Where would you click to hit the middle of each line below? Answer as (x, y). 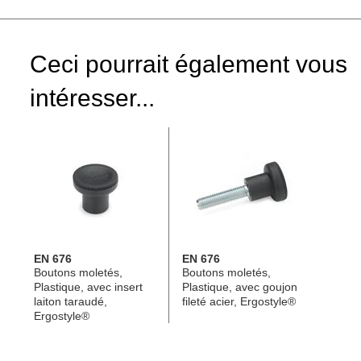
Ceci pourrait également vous (189, 64)
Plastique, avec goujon (240, 287)
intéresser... (92, 98)
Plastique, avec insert (88, 287)
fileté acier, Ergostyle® (239, 302)
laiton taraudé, (71, 302)
